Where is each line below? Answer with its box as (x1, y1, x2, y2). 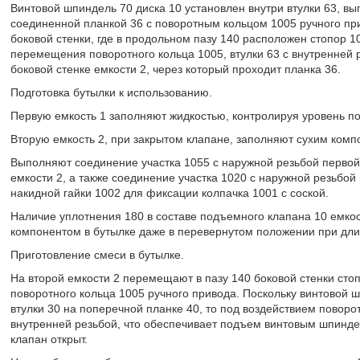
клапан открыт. (10, 333, 88, 346)
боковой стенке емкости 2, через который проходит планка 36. (10, 63, 341, 76)
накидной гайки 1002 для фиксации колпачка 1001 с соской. (10, 186, 329, 199)
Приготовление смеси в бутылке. (10, 248, 184, 261)
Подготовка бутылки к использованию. (10, 86, 212, 99)
